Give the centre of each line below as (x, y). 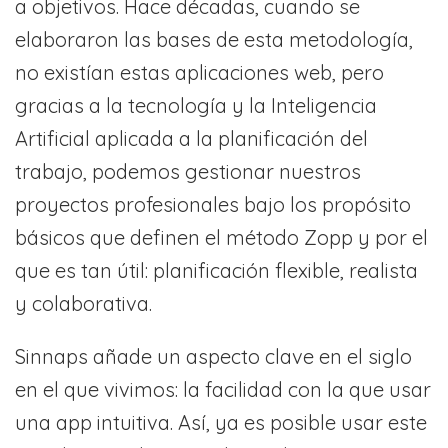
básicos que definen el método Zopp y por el (221, 238)
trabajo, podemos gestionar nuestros (188, 172)
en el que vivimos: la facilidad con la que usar (223, 390)
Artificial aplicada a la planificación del (191, 139)
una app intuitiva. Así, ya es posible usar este (221, 423)
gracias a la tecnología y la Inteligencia (196, 106)
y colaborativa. (83, 304)
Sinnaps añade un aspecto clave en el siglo (213, 357)
